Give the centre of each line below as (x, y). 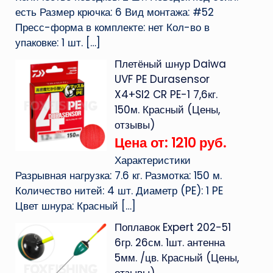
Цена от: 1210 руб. (170, 143)
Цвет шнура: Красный (66, 206)
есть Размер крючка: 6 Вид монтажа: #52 (114, 12)
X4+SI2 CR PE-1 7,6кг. (166, 94)
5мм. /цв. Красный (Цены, (176, 258)
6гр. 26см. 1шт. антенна (169, 243)
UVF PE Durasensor (162, 79)
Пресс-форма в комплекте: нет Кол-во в (112, 27)
